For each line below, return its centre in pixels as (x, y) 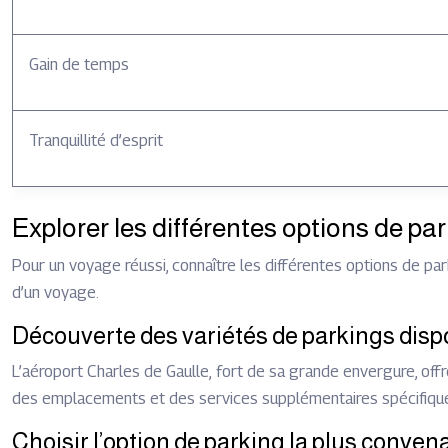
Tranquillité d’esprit (96, 140)
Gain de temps (79, 64)
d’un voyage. (55, 292)
